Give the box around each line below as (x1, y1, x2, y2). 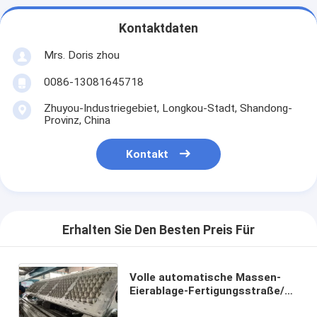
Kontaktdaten (119, 21, 198, 36)
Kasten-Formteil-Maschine (129, 297, 270, 311)
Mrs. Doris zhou (43, 48, 120, 62)
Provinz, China (43, 113, 110, 127)
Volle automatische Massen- (129, 270, 281, 284)
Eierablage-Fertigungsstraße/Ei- (129, 284, 298, 297)
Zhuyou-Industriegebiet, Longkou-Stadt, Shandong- (43, 101, 292, 115)
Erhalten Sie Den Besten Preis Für (62, 223, 255, 238)
